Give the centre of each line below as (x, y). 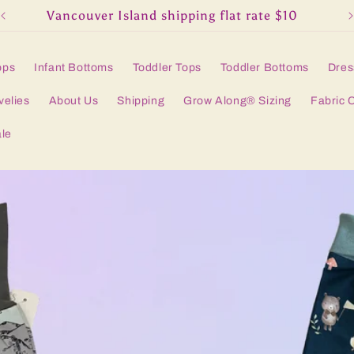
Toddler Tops (167, 67)
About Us (73, 100)
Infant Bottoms (74, 67)
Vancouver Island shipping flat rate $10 (173, 15)
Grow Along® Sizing (237, 100)
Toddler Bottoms (264, 67)
